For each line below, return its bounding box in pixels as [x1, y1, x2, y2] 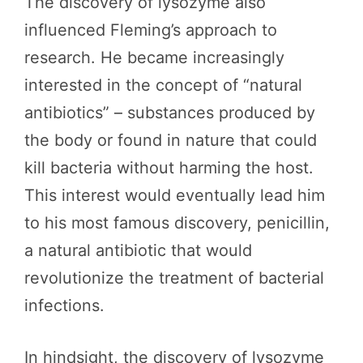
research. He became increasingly [24, 48, 284, 67]
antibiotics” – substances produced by [24, 103, 315, 122]
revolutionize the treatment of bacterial [24, 268, 324, 288]
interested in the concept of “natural [24, 75, 302, 95]
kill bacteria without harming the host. [24, 158, 314, 177]
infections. [24, 296, 105, 315]
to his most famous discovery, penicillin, [24, 213, 330, 233]
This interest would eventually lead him [24, 186, 325, 205]
